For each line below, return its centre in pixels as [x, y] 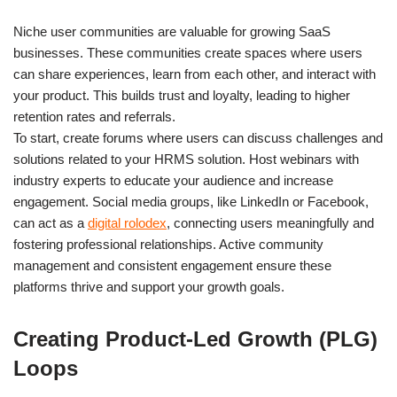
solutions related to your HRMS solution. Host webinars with [186, 159]
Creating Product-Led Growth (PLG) [195, 339]
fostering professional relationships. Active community [168, 244]
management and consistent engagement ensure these [172, 265]
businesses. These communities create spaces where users [188, 52]
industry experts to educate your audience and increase [173, 180]
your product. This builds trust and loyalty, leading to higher [182, 95]
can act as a [51, 222]
